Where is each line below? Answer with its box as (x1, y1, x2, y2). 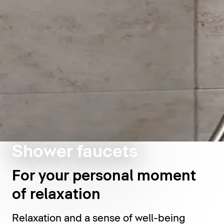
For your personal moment (12, 169, 196, 184)
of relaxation (12, 187, 100, 202)
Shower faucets (12, 143, 138, 160)
